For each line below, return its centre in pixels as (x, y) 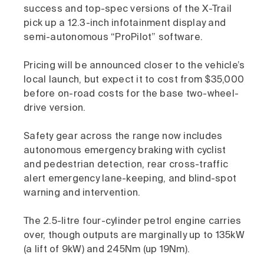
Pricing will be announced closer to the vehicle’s (134, 66)
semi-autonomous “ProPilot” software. (113, 38)
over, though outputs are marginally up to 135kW (134, 236)
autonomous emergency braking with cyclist (125, 151)
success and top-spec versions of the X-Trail (128, 9)
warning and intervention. (82, 193)
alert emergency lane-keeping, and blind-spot (130, 179)
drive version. (55, 108)
